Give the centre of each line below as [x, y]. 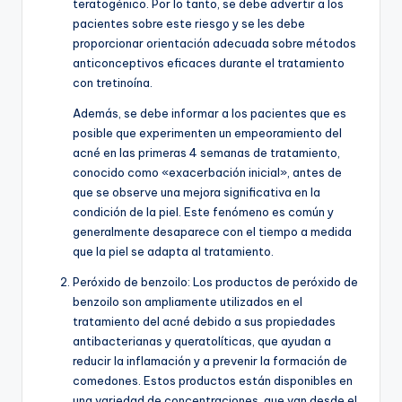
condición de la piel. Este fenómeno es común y [203, 211]
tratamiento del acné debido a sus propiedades [204, 321]
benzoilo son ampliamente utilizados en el [188, 301]
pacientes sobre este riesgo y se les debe [189, 23]
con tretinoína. [113, 82]
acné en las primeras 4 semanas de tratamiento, [206, 152]
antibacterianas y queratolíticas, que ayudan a [202, 341]
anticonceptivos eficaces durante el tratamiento [209, 62]
